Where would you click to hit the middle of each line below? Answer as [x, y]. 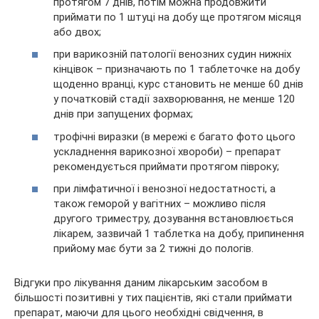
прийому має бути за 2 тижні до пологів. [153, 249]
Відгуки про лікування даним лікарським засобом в [141, 283]
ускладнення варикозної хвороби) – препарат [167, 151]
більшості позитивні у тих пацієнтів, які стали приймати [153, 298]
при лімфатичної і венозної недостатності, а [164, 189]
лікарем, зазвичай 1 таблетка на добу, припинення [179, 234]
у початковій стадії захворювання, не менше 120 [174, 99]
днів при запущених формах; [123, 114]
